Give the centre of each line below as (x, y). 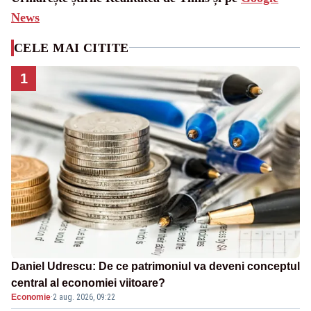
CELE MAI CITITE (72, 48)
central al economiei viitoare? (88, 283)
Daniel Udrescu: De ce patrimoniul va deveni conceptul (155, 267)
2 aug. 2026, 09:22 (84, 297)
